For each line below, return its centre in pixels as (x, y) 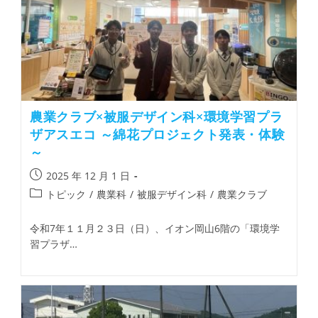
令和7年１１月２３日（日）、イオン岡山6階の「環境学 (155, 229)
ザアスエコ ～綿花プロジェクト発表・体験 (158, 135)
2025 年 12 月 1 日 (88, 176)
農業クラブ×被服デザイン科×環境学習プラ (157, 117)
